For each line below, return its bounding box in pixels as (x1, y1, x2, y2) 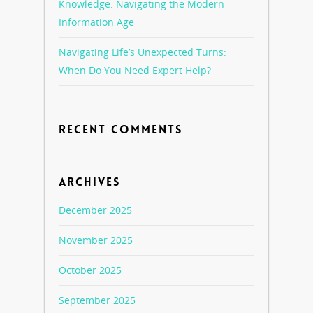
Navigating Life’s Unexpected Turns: (59, 45, 226, 59)
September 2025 (59, 293, 136, 307)
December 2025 (59, 203, 132, 217)
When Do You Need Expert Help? (59, 64, 211, 78)
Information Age (59, 15, 134, 29)
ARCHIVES (59, 175, 120, 190)
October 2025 (59, 263, 122, 277)
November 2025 (59, 233, 133, 247)
